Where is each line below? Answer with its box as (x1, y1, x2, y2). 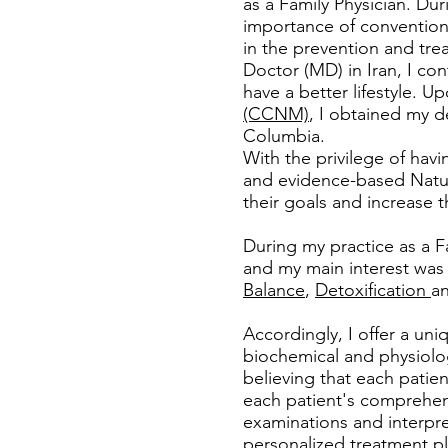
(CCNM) (243, 103, 309, 125)
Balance (243, 279, 305, 301)
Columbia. (243, 125, 330, 147)
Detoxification (315, 279, 431, 301)
